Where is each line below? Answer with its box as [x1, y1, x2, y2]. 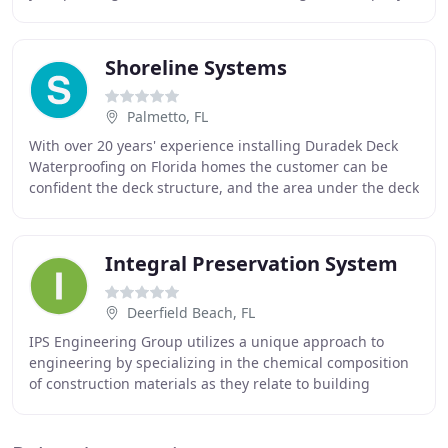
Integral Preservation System [105, 250, 398, 277]
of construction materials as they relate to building [29, 374, 370, 393]
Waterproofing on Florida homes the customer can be [29, 157, 388, 176]
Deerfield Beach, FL [127, 303, 255, 322]
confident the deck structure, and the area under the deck [29, 178, 419, 197]
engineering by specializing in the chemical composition [29, 353, 409, 372]
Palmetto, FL [127, 107, 208, 126]
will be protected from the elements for [29, 199, 293, 218]
